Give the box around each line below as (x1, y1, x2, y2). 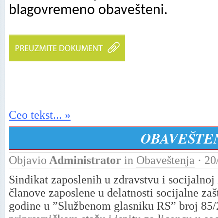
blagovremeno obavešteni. (9, 3, 168, 18)
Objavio (9, 154, 47, 166)
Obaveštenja (136, 154, 195, 166)
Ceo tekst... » (9, 109, 71, 121)
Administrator (47, 154, 124, 166)
